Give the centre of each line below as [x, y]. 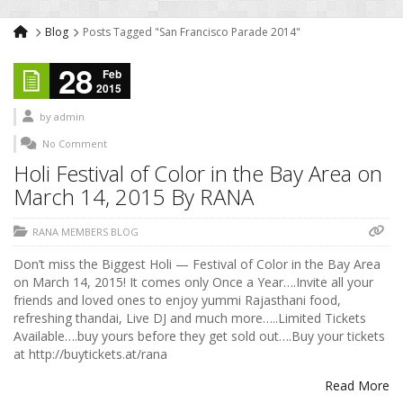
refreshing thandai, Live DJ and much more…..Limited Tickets [190, 318]
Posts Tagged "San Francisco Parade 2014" [192, 32]
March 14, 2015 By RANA [134, 197]
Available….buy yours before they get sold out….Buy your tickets [199, 336]
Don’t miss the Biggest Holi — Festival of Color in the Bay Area [197, 264]
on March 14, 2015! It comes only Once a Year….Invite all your [193, 282]
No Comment [75, 144]
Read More [357, 386]
